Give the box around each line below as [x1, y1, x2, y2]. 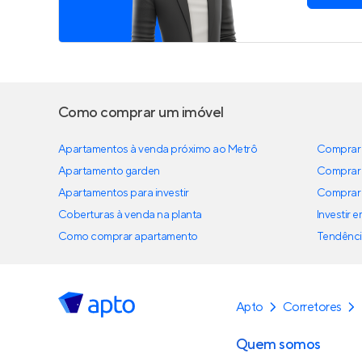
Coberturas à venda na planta [58, 208, 202, 222]
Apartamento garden [58, 164, 160, 179]
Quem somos [236, 335, 321, 354]
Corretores [283, 299, 342, 315]
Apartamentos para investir [58, 186, 189, 200]
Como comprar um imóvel [58, 103, 224, 122]
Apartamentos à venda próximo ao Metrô [58, 142, 258, 157]
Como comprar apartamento [58, 229, 198, 244]
